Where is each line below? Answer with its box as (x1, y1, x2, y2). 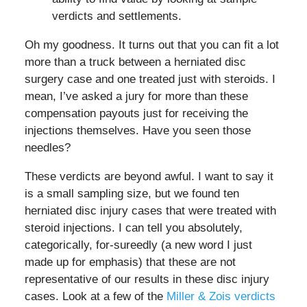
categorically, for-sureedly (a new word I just (24, 238, 252, 252)
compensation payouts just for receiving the (24, 107, 248, 121)
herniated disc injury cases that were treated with (24, 204, 276, 218)
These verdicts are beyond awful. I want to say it (24, 170, 273, 184)
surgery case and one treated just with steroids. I (24, 73, 275, 86)
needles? (24, 141, 71, 155)
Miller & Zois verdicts (166, 290, 275, 304)
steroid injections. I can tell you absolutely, (24, 221, 243, 235)
